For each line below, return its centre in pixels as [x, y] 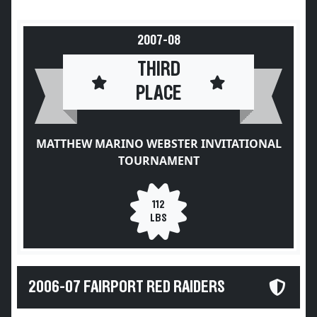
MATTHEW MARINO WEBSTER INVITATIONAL [158, 144]
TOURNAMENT [158, 161]
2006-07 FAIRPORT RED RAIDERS [127, 287]
